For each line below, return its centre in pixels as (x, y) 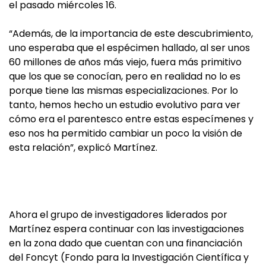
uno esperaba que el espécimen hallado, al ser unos (129, 48)
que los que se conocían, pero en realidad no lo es (125, 77)
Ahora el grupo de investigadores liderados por (118, 215)
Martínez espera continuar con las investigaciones (126, 229)
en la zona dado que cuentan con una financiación (126, 243)
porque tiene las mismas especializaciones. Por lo (123, 91)
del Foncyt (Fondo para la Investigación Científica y (129, 258)
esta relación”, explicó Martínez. (83, 148)
